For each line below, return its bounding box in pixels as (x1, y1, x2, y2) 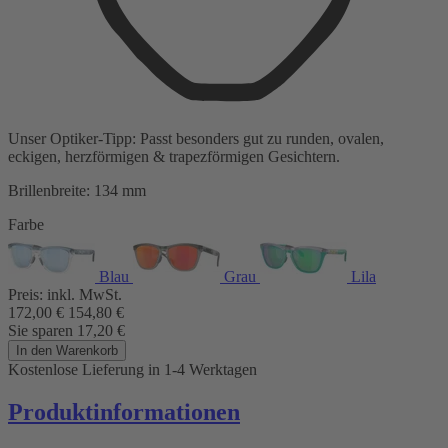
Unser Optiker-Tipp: (8, 130, 136, 148)
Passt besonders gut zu (136, 130, 286, 148)
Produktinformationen (8, 399, 240, 426)
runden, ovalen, (286, 130, 384, 148)
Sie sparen (8, 322, 77, 340)
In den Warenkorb (16, 343, 118, 359)
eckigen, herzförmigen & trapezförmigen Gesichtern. (8, 148, 340, 166)
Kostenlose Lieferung (8, 361, 148, 379)
